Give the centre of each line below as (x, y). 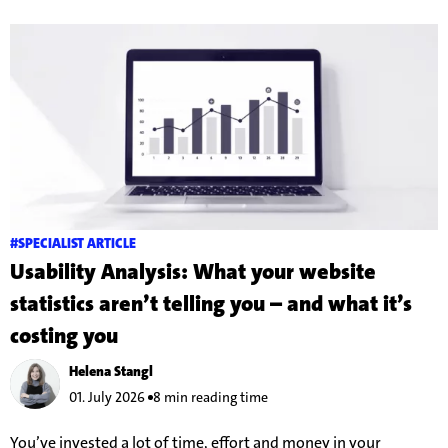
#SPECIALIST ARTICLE (73, 242)
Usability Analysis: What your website (193, 271)
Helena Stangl (110, 371)
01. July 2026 (106, 397)
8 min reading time (210, 397)
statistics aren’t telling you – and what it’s (211, 303)
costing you (64, 335)
